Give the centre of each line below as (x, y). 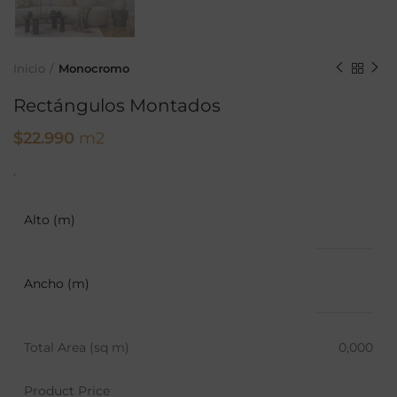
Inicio (29, 68)
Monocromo (94, 68)
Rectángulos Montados (117, 105)
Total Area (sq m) (77, 347)
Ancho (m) (57, 283)
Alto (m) (50, 219)
